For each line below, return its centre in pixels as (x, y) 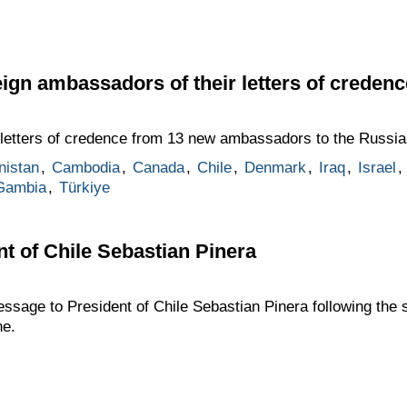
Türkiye (84, 188)
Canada (158, 168)
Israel (377, 168)
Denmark (275, 168)
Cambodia (85, 168)
